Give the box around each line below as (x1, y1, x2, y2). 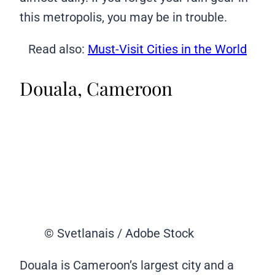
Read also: (28, 41, 88, 56)
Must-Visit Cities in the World (88, 41, 247, 56)
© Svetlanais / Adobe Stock (44, 226, 194, 241)
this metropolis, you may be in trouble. (20, 9, 227, 25)
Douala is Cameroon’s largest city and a (20, 258, 234, 273)
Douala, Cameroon (20, 76, 172, 101)
